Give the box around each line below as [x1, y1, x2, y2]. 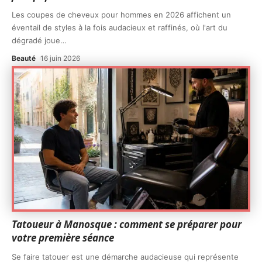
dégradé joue [12, 36, 60, 46]
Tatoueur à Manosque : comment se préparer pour [12, 217, 242, 231]
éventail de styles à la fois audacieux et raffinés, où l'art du [12, 23, 227, 33]
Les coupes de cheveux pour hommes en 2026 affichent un [12, 10, 231, 20]
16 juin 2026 [40, 54, 81, 63]
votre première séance [12, 230, 114, 244]
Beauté [12, 54, 36, 63]
